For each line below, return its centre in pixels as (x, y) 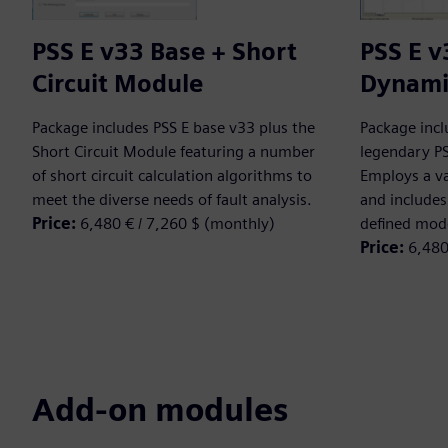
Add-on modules (160, 410)
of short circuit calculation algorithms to (172, 176)
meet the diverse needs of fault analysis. (172, 200)
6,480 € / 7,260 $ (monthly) (177, 224)
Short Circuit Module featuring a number (173, 152)
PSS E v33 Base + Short (164, 52)
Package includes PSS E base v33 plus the (173, 128)
